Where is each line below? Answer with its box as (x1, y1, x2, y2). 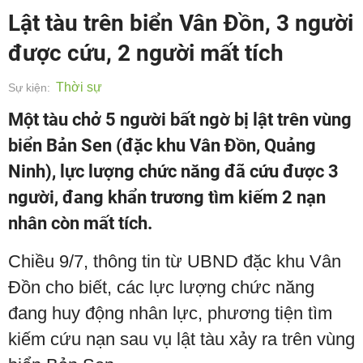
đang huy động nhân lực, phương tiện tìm (8, 303, 332, 323)
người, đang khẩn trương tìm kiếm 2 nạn (8, 187, 326, 207)
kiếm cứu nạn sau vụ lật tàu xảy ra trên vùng (8, 329, 355, 349)
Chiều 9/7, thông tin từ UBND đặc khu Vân (8, 251, 341, 271)
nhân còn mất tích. (8, 213, 152, 233)
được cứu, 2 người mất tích (8, 40, 284, 66)
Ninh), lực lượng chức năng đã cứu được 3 (8, 161, 339, 181)
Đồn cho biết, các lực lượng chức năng (8, 277, 314, 297)
